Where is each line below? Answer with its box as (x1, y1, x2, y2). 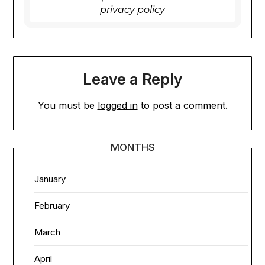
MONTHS (110, 141, 155, 153)
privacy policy (100, 4, 165, 16)
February (34, 199, 70, 211)
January (34, 173, 66, 185)
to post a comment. (137, 99, 228, 111)
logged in (97, 99, 138, 111)
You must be (37, 99, 98, 111)
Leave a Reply (83, 69, 182, 88)
